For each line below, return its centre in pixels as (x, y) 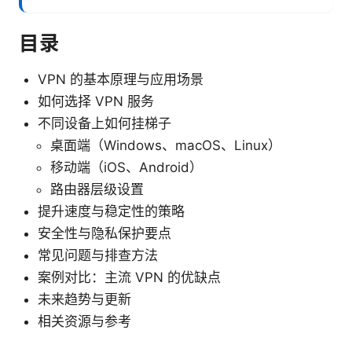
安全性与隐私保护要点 (104, 234)
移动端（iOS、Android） (126, 168)
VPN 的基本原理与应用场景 (121, 80)
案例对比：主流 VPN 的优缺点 (129, 278)
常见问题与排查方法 (98, 256)
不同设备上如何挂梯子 (104, 124)
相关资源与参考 (84, 322)
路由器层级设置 (97, 190)
